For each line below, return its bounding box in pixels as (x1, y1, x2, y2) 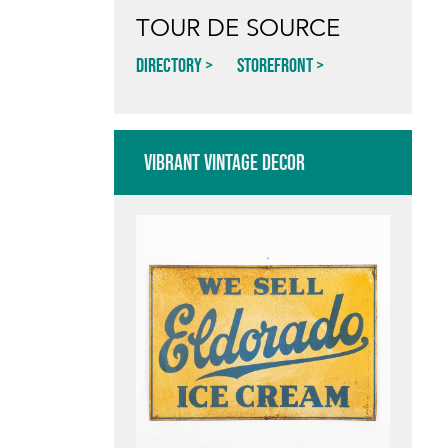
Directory (136, 53, 202, 76)
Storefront (237, 53, 313, 76)
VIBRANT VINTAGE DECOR (144, 149, 305, 175)
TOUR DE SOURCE (136, 12, 340, 43)
